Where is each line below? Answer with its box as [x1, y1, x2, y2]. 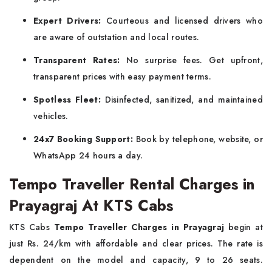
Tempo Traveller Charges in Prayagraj [53, 221, 225, 233]
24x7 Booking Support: [33, 133, 136, 145]
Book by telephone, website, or [135, 133, 263, 145]
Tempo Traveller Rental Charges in [9, 173, 255, 195]
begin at [224, 221, 263, 233]
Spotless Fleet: [33, 93, 101, 106]
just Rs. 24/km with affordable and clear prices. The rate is [9, 237, 263, 250]
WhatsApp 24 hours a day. [33, 149, 143, 161]
